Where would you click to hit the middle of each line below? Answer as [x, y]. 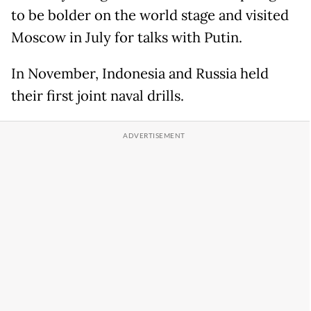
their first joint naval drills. [98, 96]
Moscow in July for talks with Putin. [127, 38]
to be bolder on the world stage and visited [150, 16]
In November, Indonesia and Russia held [140, 74]
